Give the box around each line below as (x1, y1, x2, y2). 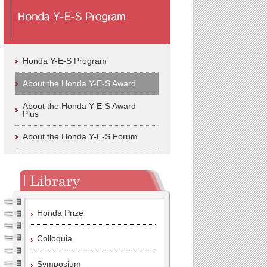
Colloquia (37, 234, 72, 244)
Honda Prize (37, 208, 83, 218)
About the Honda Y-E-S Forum (23, 132, 138, 141)
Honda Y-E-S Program (23, 56, 107, 66)
